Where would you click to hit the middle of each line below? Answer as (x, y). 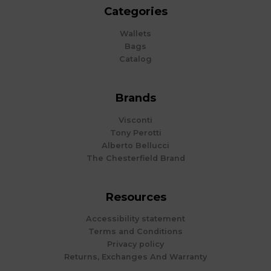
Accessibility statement (135, 219)
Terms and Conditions (135, 232)
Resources (135, 197)
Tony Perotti (135, 132)
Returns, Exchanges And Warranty (135, 257)
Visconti (135, 120)
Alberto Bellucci (135, 145)
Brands (135, 97)
